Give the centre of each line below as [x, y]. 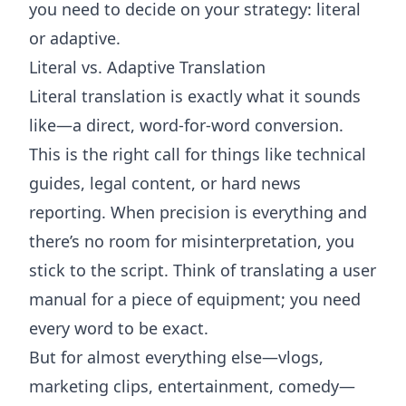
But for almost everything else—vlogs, [176, 357]
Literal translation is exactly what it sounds [195, 96]
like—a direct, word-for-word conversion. [186, 125]
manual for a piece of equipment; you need [195, 299]
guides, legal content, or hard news [165, 183]
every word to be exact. [119, 328]
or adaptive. [75, 38]
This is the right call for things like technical [198, 154]
